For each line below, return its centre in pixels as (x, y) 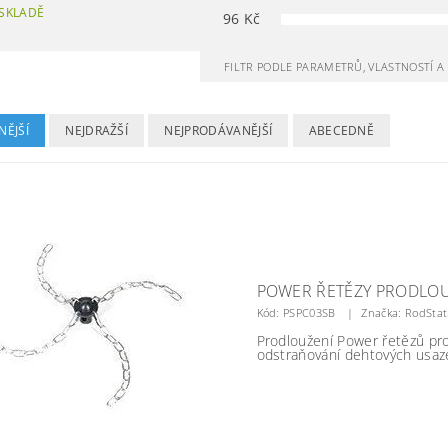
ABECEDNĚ (341, 130)
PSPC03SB (309, 312)
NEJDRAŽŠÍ (97, 130)
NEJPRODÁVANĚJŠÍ (218, 130)
